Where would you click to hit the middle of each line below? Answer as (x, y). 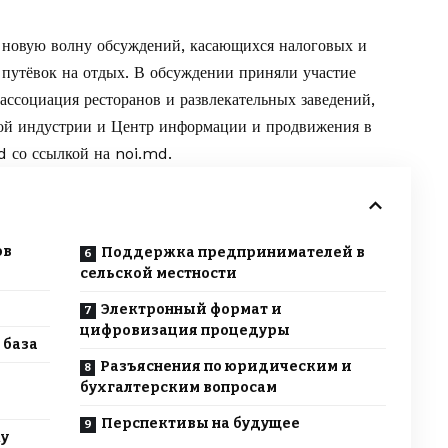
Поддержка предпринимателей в (232, 253)
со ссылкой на (61, 154)
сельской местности (158, 274)
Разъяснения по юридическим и (225, 367)
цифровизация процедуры (184, 331)
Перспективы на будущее (200, 424)
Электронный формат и (191, 310)
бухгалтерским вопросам (178, 388)
